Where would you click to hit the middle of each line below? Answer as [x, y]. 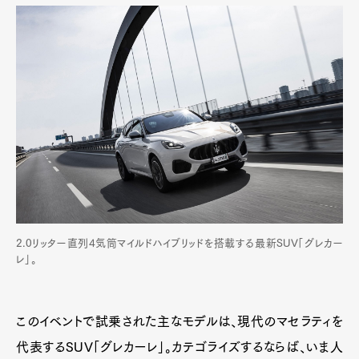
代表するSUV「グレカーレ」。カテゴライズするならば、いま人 [179, 347]
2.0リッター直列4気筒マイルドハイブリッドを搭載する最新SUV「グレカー [179, 244]
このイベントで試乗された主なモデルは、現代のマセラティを [179, 322]
